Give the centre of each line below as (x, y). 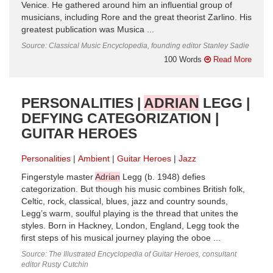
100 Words (184, 59)
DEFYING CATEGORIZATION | (120, 118)
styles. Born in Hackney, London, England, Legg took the (130, 225)
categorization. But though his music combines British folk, (133, 189)
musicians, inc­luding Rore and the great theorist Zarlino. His (136, 17)
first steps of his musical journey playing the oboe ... (121, 238)
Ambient (94, 158)
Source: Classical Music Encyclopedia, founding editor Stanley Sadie (135, 45)
